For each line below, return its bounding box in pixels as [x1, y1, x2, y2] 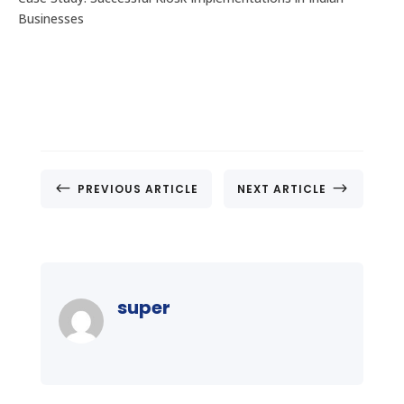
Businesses [18, 10, 84, 27]
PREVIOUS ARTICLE [77, 180, 198, 197]
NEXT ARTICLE [237, 180, 327, 197]
